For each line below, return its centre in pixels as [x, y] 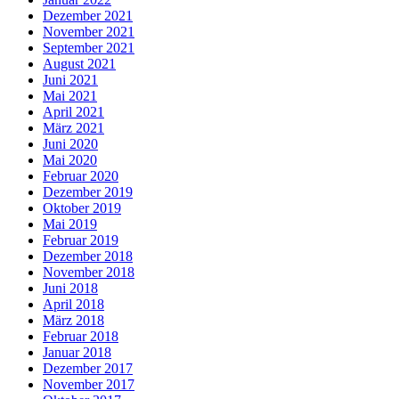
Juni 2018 [70, 288]
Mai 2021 [70, 95]
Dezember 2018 [88, 256]
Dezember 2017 [88, 368]
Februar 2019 [81, 240]
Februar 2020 [81, 175]
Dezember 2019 [88, 191]
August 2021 [79, 63]
